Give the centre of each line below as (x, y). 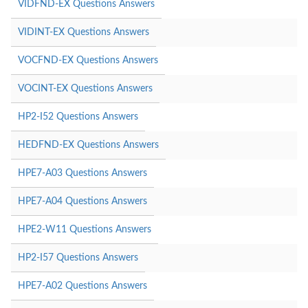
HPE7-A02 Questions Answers (82, 286)
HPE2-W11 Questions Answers (85, 229)
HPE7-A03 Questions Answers (82, 173)
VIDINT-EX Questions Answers (84, 32)
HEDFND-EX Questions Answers (88, 145)
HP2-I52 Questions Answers (78, 117)
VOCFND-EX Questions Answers (88, 60)
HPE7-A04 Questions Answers (82, 201)
